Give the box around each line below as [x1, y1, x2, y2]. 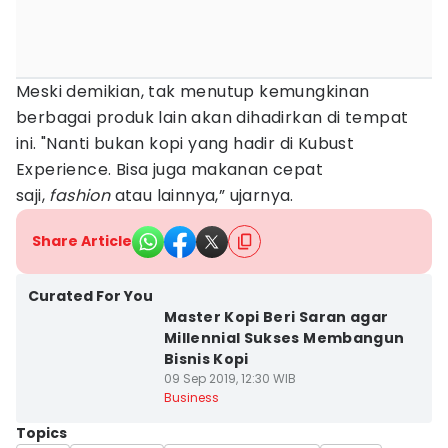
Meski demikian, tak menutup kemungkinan [16, 80, 370, 103]
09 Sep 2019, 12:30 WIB [163, 370, 296, 387]
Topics [16, 423, 67, 443]
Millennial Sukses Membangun [163, 328, 405, 348]
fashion [49, 184, 111, 207]
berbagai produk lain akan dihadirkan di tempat [16, 106, 409, 129]
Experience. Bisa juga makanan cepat [16, 158, 323, 181]
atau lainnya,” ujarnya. [110, 184, 294, 207]
